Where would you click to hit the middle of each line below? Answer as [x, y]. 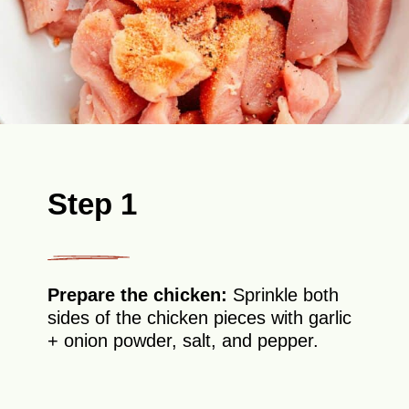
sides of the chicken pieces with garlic [200, 318]
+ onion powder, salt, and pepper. [184, 341]
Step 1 [93, 204]
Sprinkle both [286, 295]
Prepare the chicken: [141, 295]
